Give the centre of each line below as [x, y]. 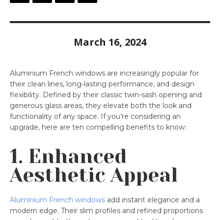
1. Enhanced [68, 156]
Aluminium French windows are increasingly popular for [104, 73]
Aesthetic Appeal [94, 175]
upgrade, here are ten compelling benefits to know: [98, 127]
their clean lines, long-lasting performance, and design [102, 84]
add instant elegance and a [152, 200]
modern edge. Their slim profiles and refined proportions [106, 210]
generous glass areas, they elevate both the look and [101, 105]
